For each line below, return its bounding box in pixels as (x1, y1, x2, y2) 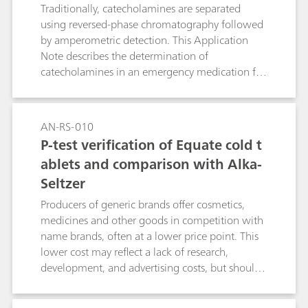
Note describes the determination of (41, 46, 208, 65)
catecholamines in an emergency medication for (41, 62, 265, 81)
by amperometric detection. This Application (41, 30, 248, 49)
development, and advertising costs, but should (41, 258, 261, 277)
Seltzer (41, 171, 85, 195)
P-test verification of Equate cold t (41, 133, 262, 157)
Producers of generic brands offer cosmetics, (41, 195, 245, 214)
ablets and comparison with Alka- (41, 152, 262, 176)
